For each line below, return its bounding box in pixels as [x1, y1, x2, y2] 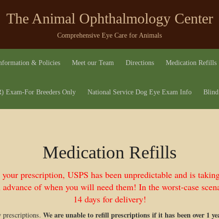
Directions [125, 59, 154, 66]
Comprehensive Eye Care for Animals [57, 32, 162, 39]
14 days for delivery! [73, 193, 146, 205]
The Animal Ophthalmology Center [6, 10, 213, 26]
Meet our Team [71, 59, 114, 66]
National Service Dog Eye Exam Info [87, 88, 192, 96]
